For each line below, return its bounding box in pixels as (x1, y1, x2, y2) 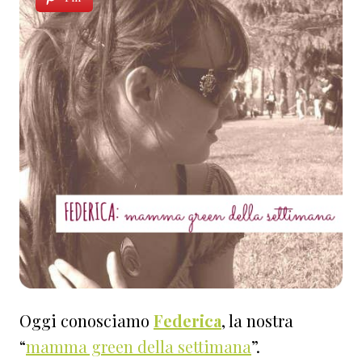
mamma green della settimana (26, 335, 251, 358)
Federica (154, 309, 221, 332)
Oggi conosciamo (19, 309, 154, 332)
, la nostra (221, 309, 293, 332)
